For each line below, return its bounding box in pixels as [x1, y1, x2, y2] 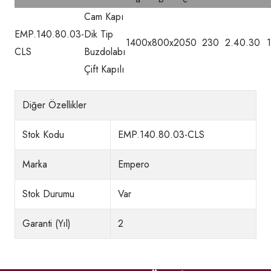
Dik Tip [84, 27, 113, 42]
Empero [118, 157, 149, 172]
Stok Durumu [22, 187, 74, 201]
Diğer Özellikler [22, 98, 87, 113]
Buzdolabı [84, 45, 126, 59]
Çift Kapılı [84, 62, 125, 77]
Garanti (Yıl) [22, 217, 71, 231]
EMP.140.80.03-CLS [118, 128, 204, 142]
